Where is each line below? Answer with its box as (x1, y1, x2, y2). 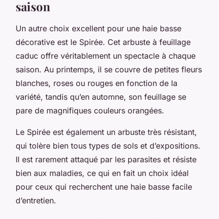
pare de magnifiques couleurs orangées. (16, 105, 164, 115)
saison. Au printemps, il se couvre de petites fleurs (16, 64, 202, 74)
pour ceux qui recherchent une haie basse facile (16, 181, 192, 192)
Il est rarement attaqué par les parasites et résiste (16, 154, 197, 164)
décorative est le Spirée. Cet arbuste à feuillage (16, 37, 191, 47)
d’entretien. (16, 195, 56, 205)
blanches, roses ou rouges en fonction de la (16, 78, 177, 88)
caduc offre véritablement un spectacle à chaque (16, 50, 196, 61)
